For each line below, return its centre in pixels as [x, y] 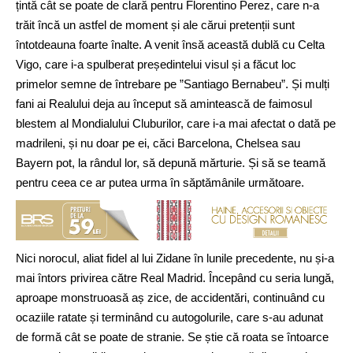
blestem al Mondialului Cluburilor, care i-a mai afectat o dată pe [176, 124]
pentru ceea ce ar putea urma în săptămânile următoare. [160, 183]
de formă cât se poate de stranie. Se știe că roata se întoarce [172, 336]
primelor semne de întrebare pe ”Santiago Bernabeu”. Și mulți [173, 84]
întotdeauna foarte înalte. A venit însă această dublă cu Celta [170, 45]
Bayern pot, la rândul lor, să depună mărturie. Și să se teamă [171, 163]
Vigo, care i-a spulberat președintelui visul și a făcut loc [156, 65]
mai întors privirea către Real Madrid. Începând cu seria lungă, [175, 277]
